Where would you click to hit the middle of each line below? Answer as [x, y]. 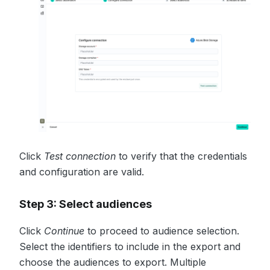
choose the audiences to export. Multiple [113, 262]
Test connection [80, 156]
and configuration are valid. [82, 171]
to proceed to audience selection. [162, 231]
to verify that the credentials [181, 156]
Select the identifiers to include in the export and [130, 246]
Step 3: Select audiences [86, 204]
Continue [64, 231]
